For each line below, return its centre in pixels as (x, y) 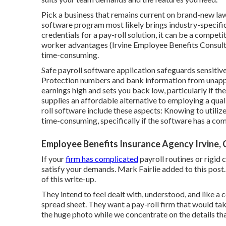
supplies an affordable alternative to (104, 100)
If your (53, 159)
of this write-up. (69, 179)
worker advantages (75, 45)
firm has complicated (102, 159)
